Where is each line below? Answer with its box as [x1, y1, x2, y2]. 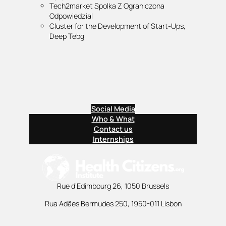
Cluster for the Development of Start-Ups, [49, 21, 186, 31]
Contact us [93, 124, 133, 134]
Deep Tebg [49, 31, 84, 41]
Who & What [91, 114, 135, 124]
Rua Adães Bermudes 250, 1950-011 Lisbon [44, 198, 182, 208]
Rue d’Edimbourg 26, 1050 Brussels [57, 181, 169, 191]
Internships [92, 134, 134, 144]
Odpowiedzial [49, 11, 93, 21]
